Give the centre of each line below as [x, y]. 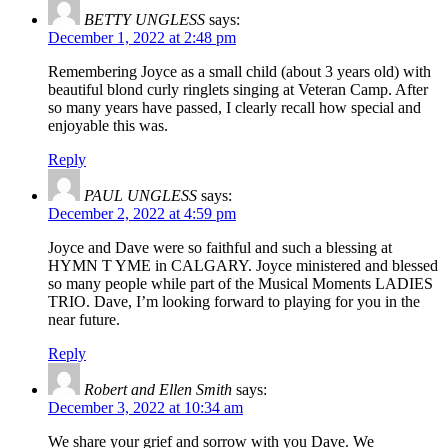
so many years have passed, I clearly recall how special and [234, 108]
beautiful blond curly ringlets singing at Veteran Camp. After [238, 90]
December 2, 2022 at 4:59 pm [142, 214]
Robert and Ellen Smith [158, 390]
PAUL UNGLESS [140, 196]
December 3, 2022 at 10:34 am [145, 408]
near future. [84, 320]
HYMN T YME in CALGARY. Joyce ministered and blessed [243, 266]
